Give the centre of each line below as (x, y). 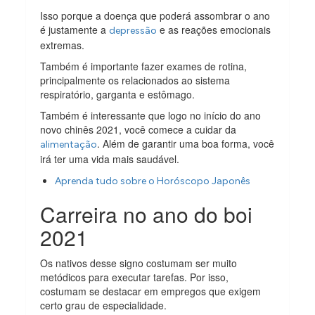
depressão (133, 31)
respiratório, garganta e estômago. (118, 95)
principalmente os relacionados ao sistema (135, 81)
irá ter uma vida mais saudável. (110, 159)
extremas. (63, 45)
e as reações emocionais (214, 30)
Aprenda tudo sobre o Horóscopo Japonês (153, 181)
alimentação (69, 145)
